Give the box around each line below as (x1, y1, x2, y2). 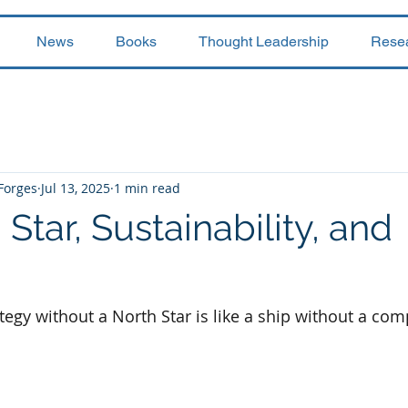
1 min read (114, 178, 180, 197)
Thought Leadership (199, 33, 329, 50)
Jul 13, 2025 (41, 178, 110, 197)
